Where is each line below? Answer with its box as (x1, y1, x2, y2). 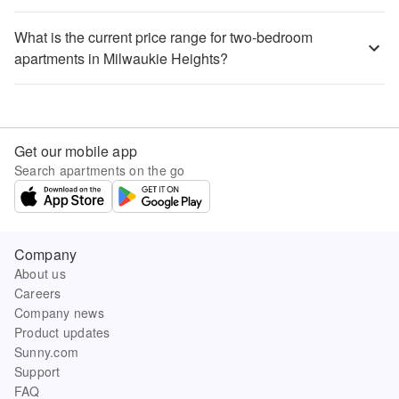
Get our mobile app (14, 141, 137, 161)
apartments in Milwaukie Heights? (14, 48, 228, 69)
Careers (14, 284, 61, 302)
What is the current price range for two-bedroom (14, 27, 313, 47)
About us (14, 265, 66, 282)
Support (14, 362, 61, 380)
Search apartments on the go (14, 161, 185, 179)
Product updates (14, 323, 110, 341)
